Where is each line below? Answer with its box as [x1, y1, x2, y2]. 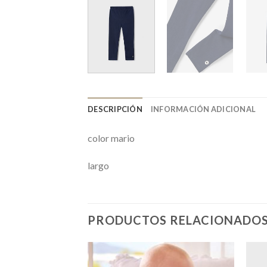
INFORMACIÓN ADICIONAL [150, 104, 256, 114]
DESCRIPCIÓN [88, 104, 142, 114]
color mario [88, 132, 135, 144]
